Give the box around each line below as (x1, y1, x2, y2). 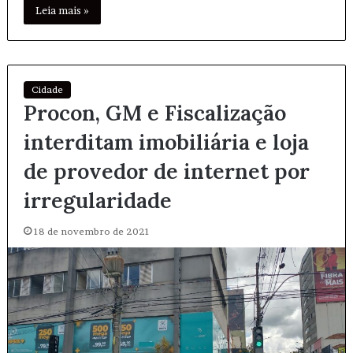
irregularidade (23, 186, 172, 214)
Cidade (31, 83, 63, 95)
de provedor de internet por (23, 157, 310, 184)
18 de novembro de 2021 (33, 225, 150, 237)
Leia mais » (35, 3, 89, 17)
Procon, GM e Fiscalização (23, 98, 286, 126)
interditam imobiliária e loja (23, 128, 309, 155)
